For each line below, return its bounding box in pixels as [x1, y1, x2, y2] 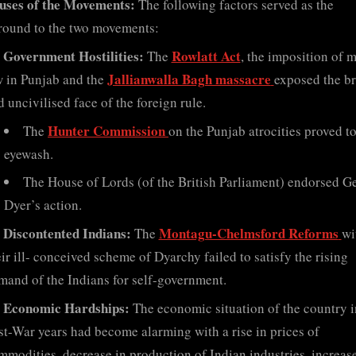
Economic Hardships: [2, 297, 130, 318]
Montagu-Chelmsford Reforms [158, 223, 339, 244]
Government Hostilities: [2, 45, 144, 66]
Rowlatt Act [171, 45, 241, 66]
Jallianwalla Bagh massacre [106, 68, 271, 89]
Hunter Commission [48, 120, 165, 141]
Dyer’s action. [4, 195, 82, 215]
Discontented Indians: [2, 223, 131, 244]
